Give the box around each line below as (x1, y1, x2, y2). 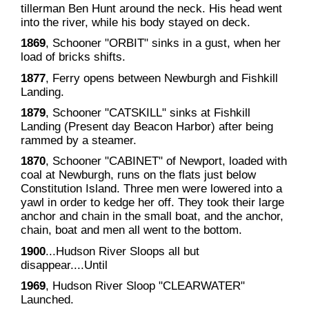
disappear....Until (20, 257, 108, 272)
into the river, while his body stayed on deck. (20, 14, 250, 29)
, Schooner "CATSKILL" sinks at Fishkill (45, 106, 250, 120)
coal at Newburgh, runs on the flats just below (20, 168, 256, 182)
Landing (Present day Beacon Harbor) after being (20, 119, 273, 134)
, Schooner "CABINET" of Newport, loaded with (45, 154, 287, 168)
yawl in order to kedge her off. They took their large (20, 195, 284, 210)
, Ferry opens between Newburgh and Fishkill (45, 70, 278, 85)
